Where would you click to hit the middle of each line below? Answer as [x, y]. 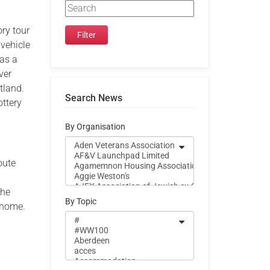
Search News [93, 98]
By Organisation [95, 127]
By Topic [80, 201]
